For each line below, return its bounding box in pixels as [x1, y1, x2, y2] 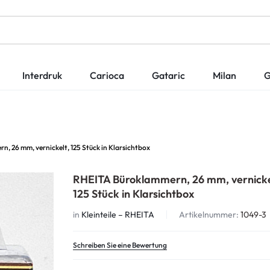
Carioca [89, 69, 124, 81]
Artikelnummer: [179, 209, 239, 221]
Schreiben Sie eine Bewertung [73, 240, 168, 250]
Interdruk [22, 69, 62, 81]
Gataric [151, 69, 185, 81]
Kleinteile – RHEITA [81, 209, 155, 221]
